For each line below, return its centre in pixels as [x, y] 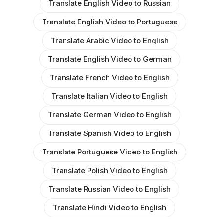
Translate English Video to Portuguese [109, 22]
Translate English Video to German [109, 59]
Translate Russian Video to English [109, 189]
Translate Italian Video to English [109, 96]
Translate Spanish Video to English [109, 133]
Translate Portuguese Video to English [109, 152]
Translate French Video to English [109, 78]
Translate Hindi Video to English [109, 208]
